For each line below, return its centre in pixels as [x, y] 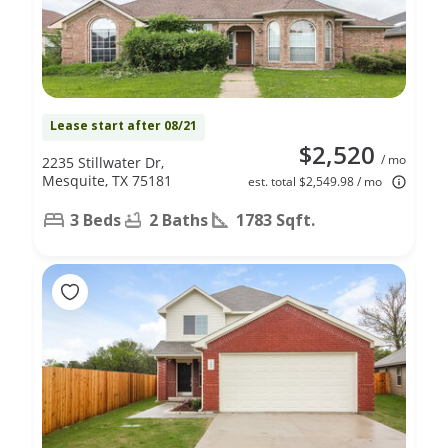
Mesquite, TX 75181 [107, 180]
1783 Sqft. [275, 219]
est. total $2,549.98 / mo [315, 181]
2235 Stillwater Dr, [103, 162]
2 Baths [178, 219]
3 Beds [95, 219]
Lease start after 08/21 [123, 125]
